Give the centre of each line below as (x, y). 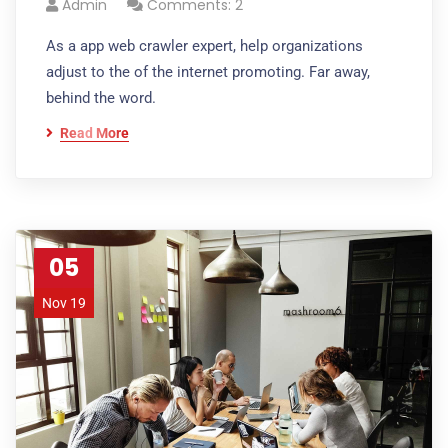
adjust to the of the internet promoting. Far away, (208, 72)
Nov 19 (64, 303)
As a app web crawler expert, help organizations (204, 46)
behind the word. (101, 98)
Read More (94, 133)
